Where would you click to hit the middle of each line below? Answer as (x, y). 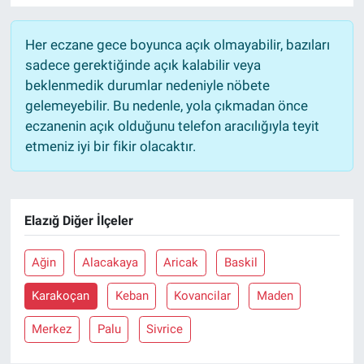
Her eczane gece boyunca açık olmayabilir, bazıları (177, 44)
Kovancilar (203, 296)
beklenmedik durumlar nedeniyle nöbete (147, 85)
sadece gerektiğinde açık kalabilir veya (143, 65)
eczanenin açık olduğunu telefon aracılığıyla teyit (172, 126)
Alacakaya (110, 263)
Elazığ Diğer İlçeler (78, 220)
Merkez (52, 329)
